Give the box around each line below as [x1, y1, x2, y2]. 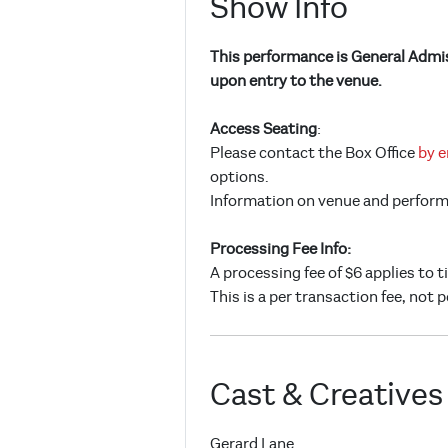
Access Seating [210, 120, 317, 139]
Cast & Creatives [210, 376, 443, 415]
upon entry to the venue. [210, 72, 382, 91]
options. [210, 168, 272, 187]
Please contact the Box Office [210, 144, 418, 163]
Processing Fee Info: [210, 240, 351, 259]
